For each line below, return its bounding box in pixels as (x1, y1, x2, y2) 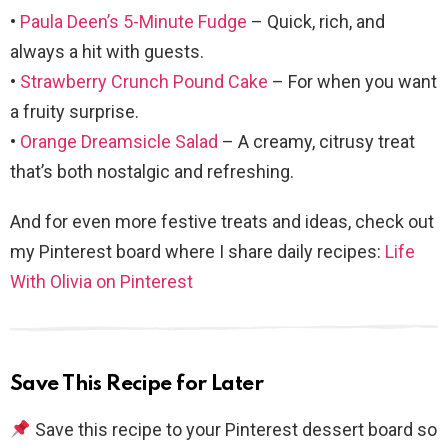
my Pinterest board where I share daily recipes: (10, 241, 385, 263)
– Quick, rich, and (247, 11, 385, 33)
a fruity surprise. (10, 101, 139, 123)
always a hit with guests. (10, 41, 204, 63)
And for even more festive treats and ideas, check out (10, 211, 434, 233)
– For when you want (268, 71, 437, 93)
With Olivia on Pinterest (10, 271, 193, 293)
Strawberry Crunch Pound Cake (20, 71, 268, 93)
